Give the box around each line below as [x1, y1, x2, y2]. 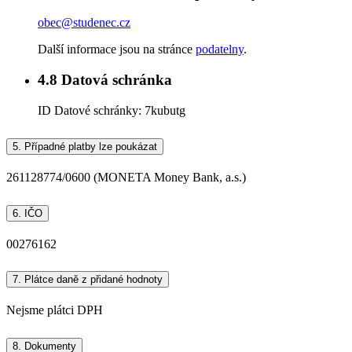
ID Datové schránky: [38, 103, 145, 117]
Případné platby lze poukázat [21, 140, 157, 152]
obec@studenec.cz [38, 16, 130, 30]
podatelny [196, 42, 244, 57]
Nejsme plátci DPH [6, 303, 103, 317]
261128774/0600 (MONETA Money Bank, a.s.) [6, 170, 246, 184]
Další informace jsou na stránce [38, 42, 196, 57]
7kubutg [145, 103, 185, 117]
